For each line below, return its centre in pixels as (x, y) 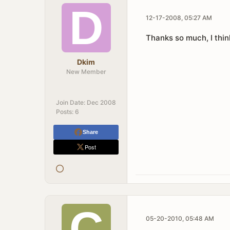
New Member (86, 72)
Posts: (65, 112)
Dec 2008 (101, 102)
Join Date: (71, 102)
